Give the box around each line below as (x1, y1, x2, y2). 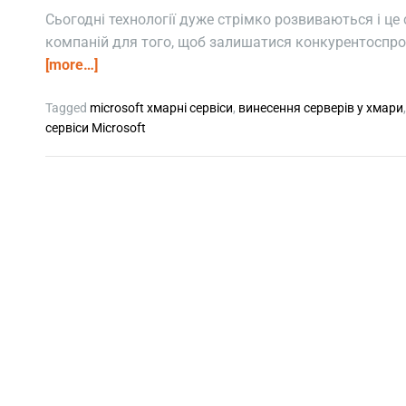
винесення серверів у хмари (238, 100, 403, 115)
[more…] (45, 55, 98, 73)
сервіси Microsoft (45, 120, 146, 135)
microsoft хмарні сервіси (90, 100, 233, 115)
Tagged (45, 100, 90, 115)
